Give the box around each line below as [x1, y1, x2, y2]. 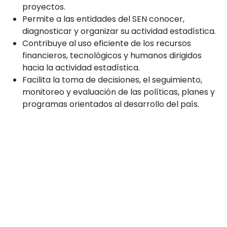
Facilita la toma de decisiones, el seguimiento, [22, 73, 202, 86]
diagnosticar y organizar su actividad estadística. [22, 25, 216, 37]
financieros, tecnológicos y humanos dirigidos [22, 49, 202, 61]
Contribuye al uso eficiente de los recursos [22, 37, 191, 49]
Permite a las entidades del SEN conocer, [22, 13, 184, 25]
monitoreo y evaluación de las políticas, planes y [22, 86, 215, 98]
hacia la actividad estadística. [22, 61, 140, 73]
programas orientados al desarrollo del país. [22, 98, 199, 110]
